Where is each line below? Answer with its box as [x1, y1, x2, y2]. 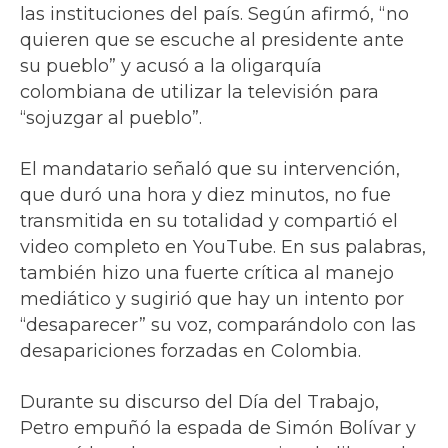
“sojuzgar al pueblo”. [20, 106, 202, 129]
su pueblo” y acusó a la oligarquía [20, 54, 322, 77]
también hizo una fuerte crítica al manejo [20, 261, 394, 284]
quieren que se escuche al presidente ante [20, 28, 404, 51]
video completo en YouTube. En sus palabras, [20, 235, 426, 258]
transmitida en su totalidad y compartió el [20, 209, 398, 232]
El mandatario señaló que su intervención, [20, 157, 400, 180]
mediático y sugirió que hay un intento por [20, 287, 404, 310]
